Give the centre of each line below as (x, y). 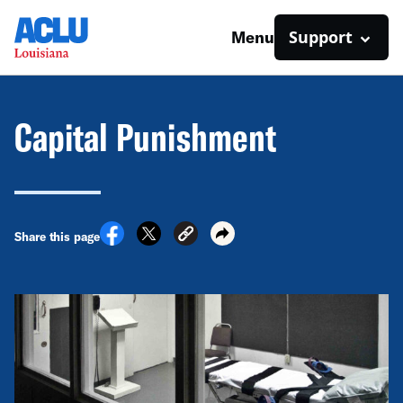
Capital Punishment (146, 137)
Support (321, 37)
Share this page (57, 236)
